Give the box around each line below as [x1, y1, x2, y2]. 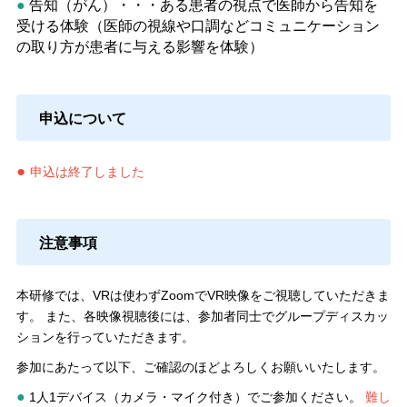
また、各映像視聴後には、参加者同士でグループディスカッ [45, 308, 389, 323]
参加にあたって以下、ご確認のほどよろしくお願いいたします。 [15, 359, 385, 374]
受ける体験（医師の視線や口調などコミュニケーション [15, 18, 380, 35]
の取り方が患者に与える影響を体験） [15, 39, 263, 55]
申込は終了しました [29, 164, 144, 179]
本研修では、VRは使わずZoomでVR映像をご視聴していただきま [15, 287, 390, 303]
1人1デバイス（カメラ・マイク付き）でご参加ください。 [28, 389, 362, 404]
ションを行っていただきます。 [15, 329, 194, 344]
